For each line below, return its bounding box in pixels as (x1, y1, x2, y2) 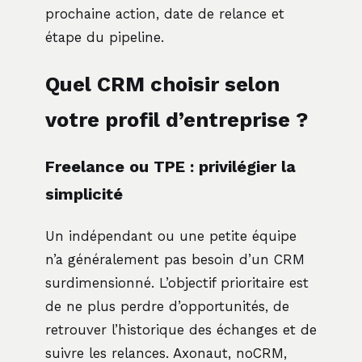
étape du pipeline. (45, 29, 164, 46)
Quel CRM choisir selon (45, 72, 280, 97)
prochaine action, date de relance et (45, 6, 284, 23)
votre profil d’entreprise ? (45, 107, 308, 133)
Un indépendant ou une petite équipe (45, 228, 297, 245)
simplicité (45, 185, 123, 204)
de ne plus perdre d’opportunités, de (45, 298, 289, 315)
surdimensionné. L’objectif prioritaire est (45, 275, 309, 292)
